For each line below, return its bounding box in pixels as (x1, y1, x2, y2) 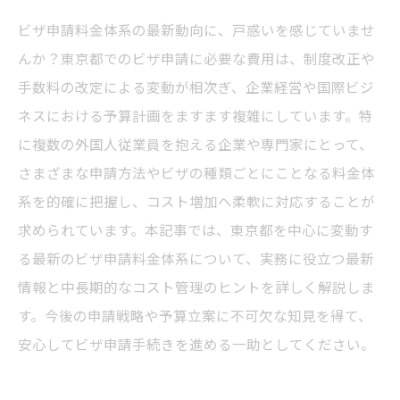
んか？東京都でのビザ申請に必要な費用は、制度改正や (18, 48, 375, 68)
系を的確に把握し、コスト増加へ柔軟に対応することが (18, 191, 375, 211)
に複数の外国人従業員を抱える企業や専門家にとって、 (18, 134, 373, 154)
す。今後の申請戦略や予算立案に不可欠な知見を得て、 (18, 305, 372, 325)
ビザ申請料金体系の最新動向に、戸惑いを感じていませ (18, 20, 375, 39)
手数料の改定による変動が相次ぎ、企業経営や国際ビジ (18, 77, 374, 96)
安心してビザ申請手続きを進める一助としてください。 (18, 334, 375, 354)
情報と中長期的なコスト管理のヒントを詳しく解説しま (18, 277, 375, 296)
